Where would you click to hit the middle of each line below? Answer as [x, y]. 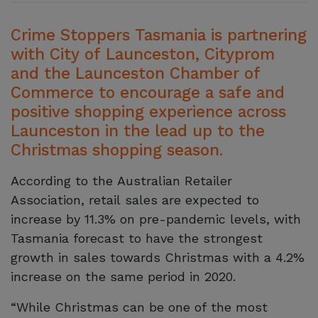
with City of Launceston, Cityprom [143, 54]
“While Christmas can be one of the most [139, 307]
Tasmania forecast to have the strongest [137, 238]
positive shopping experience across [148, 111]
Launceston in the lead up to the [138, 131]
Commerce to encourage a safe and [148, 92]
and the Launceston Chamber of [136, 73]
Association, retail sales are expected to [135, 200]
